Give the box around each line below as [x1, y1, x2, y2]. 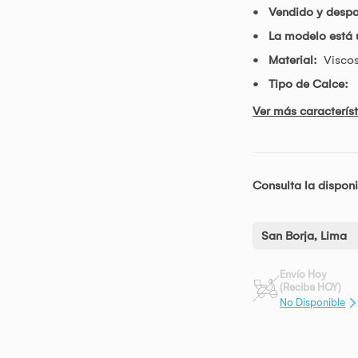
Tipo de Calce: [268, 77, 348, 92]
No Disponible [280, 296, 345, 308]
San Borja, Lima [261, 229, 347, 244]
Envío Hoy [280, 268, 327, 281]
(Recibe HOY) [280, 281, 341, 294]
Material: [268, 53, 317, 68]
